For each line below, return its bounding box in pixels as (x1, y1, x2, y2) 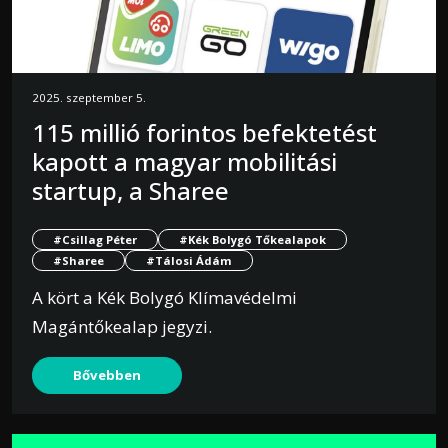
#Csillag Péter (53, 232, 137, 248)
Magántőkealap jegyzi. (32, 315, 212, 339)
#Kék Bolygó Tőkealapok (179, 232, 326, 248)
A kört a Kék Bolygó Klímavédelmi (32, 286, 297, 310)
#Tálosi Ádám (146, 253, 232, 269)
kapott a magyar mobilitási (32, 145, 337, 179)
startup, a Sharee (32, 174, 229, 208)
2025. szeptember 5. (32, 90, 146, 106)
